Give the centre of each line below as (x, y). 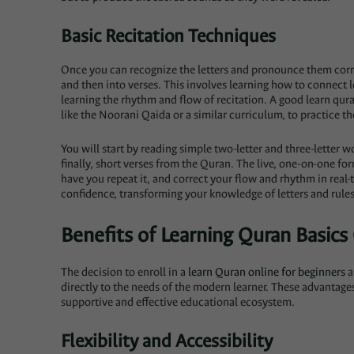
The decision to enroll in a (125, 273)
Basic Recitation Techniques (169, 36)
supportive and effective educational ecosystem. (178, 303)
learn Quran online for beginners (267, 273)
